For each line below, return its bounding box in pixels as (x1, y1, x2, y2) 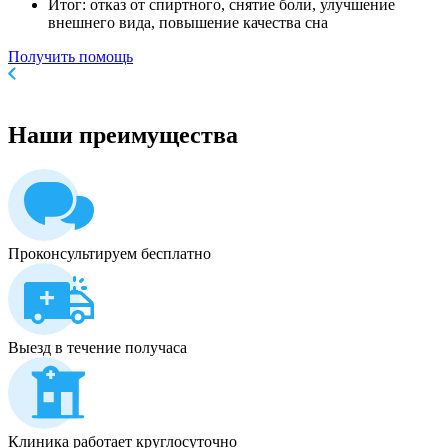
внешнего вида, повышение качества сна (48, 14, 328, 32)
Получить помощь (8, 48, 133, 66)
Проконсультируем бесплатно (8, 245, 211, 263)
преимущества (73, 122, 238, 149)
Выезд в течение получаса (8, 339, 187, 357)
